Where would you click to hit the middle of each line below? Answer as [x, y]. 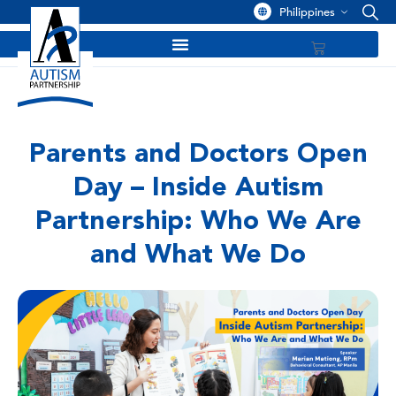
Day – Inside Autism [198, 189]
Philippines [307, 12]
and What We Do [198, 256]
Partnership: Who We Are [198, 222]
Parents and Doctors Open [198, 155]
